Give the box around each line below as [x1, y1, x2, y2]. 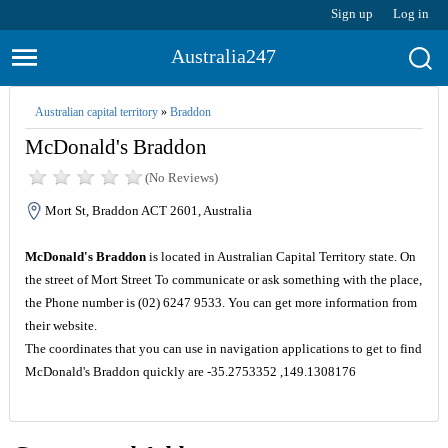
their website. [24, 318, 97, 333]
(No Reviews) [144, 170, 218, 185]
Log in [393, 6, 430, 21]
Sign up [331, 6, 374, 21]
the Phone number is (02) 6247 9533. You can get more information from [24, 295, 417, 310]
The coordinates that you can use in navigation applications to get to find [24, 341, 422, 356]
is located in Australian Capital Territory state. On [145, 249, 416, 264]
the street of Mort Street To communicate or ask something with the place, [24, 272, 422, 287]
